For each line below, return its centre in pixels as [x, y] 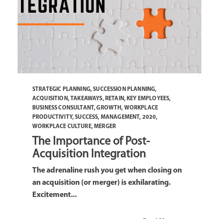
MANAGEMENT [120, 117]
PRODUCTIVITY [52, 117]
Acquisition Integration [89, 154]
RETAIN [114, 99]
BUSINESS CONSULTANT [63, 108]
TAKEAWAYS [87, 99]
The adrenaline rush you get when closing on [107, 170]
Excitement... [55, 195]
